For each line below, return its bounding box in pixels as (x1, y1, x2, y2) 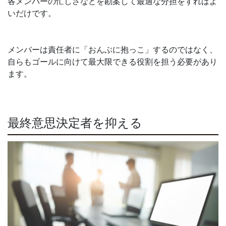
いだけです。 (8, 8, 56, 19)
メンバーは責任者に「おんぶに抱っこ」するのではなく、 (8, 44, 217, 55)
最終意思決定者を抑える (8, 116, 142, 131)
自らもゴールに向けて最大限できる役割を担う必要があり (8, 56, 217, 67)
